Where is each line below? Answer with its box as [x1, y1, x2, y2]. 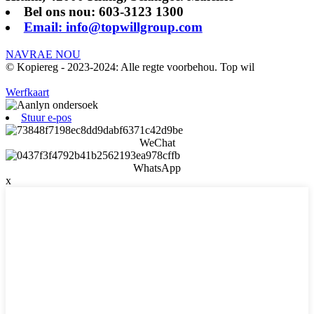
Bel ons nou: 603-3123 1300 [23, 4, 184, 19]
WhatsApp [133, 161, 181, 174]
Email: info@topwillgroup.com [23, 19, 203, 34]
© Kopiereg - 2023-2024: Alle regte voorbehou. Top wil [6, 60, 254, 73]
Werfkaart [6, 86, 49, 98]
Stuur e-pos [21, 111, 71, 123]
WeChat [139, 136, 175, 149]
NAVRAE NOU [6, 48, 81, 60]
